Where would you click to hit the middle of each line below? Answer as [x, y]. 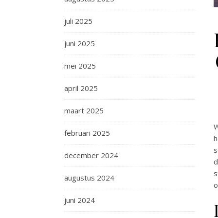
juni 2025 [80, 43]
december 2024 [91, 155]
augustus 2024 [89, 178]
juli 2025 [78, 21]
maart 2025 [84, 110]
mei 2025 [80, 66]
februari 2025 [87, 133]
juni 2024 [80, 200]
